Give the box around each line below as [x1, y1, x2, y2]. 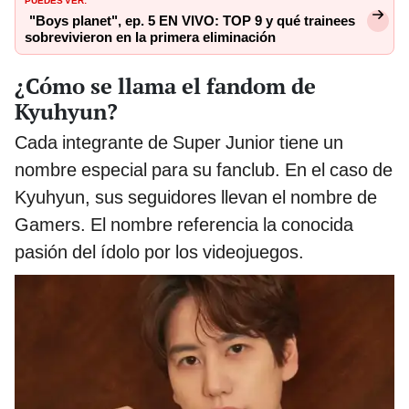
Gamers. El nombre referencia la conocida [15, 214, 353, 236]
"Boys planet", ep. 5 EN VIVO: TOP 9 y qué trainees [29, 13, 355, 30]
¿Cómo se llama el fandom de [15, 71, 316, 101]
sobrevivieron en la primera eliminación [25, 29, 276, 47]
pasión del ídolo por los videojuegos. [15, 241, 304, 264]
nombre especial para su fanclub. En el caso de [15, 159, 393, 182]
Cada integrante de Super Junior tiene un [15, 131, 343, 154]
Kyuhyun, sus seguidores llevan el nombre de [15, 186, 377, 209]
